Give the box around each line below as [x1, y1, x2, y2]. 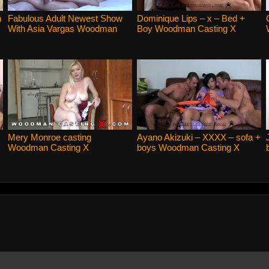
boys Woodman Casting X [136, 142, 240, 153]
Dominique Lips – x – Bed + [136, 13, 245, 23]
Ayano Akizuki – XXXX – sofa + [136, 131, 261, 142]
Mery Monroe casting [7, 131, 91, 142]
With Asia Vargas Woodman [7, 23, 117, 34]
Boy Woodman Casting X [136, 23, 236, 34]
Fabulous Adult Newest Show [7, 13, 122, 23]
